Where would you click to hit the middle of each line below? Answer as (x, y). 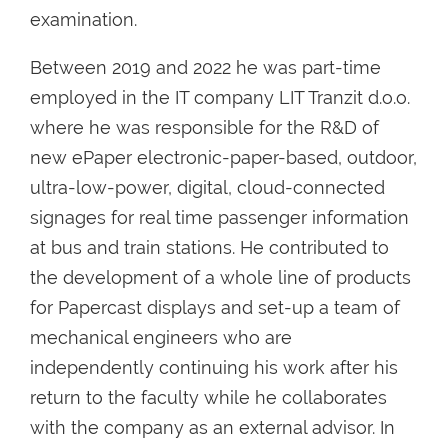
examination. (83, 19)
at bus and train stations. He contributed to (209, 247)
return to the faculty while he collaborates (208, 397)
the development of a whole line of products (220, 277)
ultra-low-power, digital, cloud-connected (207, 187)
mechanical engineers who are (161, 337)
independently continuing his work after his (214, 367)
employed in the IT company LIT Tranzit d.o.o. (220, 97)
